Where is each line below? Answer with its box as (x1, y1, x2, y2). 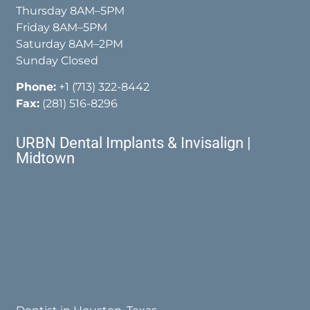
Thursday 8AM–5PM (16, 3, 125, 17)
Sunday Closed (16, 53, 99, 67)
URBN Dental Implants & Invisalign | (16, 134, 251, 152)
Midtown (16, 149, 75, 167)
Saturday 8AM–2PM (16, 37, 124, 51)
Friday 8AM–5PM (16, 20, 108, 34)
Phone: (16, 80, 57, 93)
